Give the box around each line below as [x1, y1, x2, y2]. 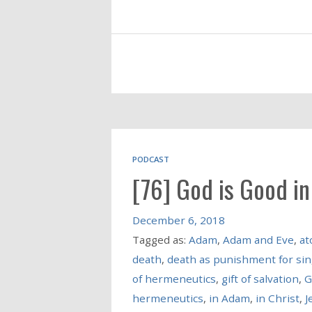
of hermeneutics [132, 272, 216, 286]
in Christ [255, 291, 299, 306]
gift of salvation [221, 272, 299, 286]
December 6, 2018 [132, 213, 225, 228]
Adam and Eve [222, 233, 294, 247]
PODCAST [132, 154, 169, 165]
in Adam [208, 291, 250, 306]
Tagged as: [132, 233, 189, 247]
